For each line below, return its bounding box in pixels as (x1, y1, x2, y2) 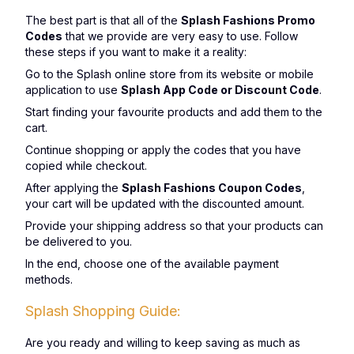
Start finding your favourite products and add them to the (25, 105, 322, 119)
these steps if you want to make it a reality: (25, 45, 247, 58)
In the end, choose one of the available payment (25, 257, 279, 270)
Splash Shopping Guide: (25, 303, 181, 319)
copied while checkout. (25, 159, 147, 172)
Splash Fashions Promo (181, 13, 315, 27)
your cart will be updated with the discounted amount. (25, 197, 304, 210)
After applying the (25, 181, 122, 194)
